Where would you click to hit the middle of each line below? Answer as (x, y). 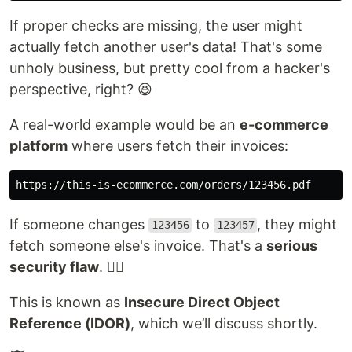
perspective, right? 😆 (81, 89)
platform (38, 145)
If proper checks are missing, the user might (156, 25)
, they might (297, 224)
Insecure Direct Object (202, 302)
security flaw (54, 266)
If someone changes (79, 224)
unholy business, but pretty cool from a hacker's (170, 68)
